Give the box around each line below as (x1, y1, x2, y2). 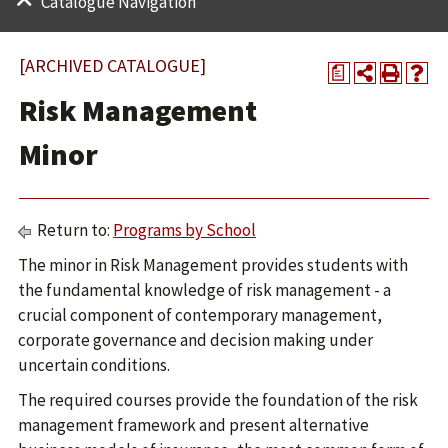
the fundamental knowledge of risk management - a (18, 279, 391, 301)
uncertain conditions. (18, 354, 170, 376)
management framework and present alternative (18, 414, 369, 436)
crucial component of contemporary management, (18, 304, 382, 326)
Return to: (34, 219, 113, 241)
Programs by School (113, 219, 256, 241)
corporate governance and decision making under (18, 329, 373, 351)
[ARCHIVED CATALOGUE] (19, 54, 206, 77)
